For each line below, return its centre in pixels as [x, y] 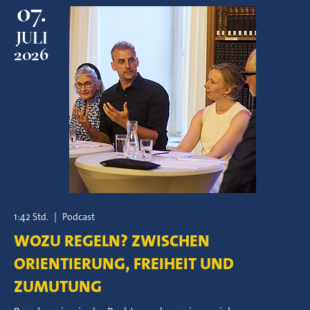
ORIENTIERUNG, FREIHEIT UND [124, 264]
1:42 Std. [31, 217]
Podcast [79, 217]
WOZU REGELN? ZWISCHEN [112, 241]
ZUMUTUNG [58, 286]
